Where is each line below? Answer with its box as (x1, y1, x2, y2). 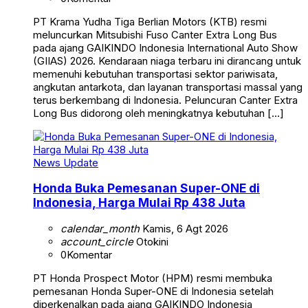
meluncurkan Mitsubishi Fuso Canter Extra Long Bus (33, 27, 277, 41)
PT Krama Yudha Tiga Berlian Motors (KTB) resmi (33, 14, 267, 28)
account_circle (60, 234, 133, 248)
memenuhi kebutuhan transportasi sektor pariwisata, (33, 67, 278, 80)
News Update (33, 155, 98, 169)
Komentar (67, 247, 112, 261)
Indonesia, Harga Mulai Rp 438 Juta (33, 195, 245, 210)
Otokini (133, 234, 168, 248)
